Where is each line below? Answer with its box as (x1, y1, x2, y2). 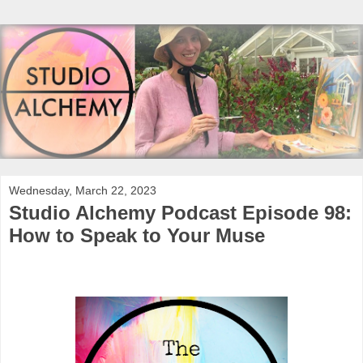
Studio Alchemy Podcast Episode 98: (9, 201, 352, 224)
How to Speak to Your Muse (9, 224, 265, 246)
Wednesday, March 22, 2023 (9, 183, 156, 197)
